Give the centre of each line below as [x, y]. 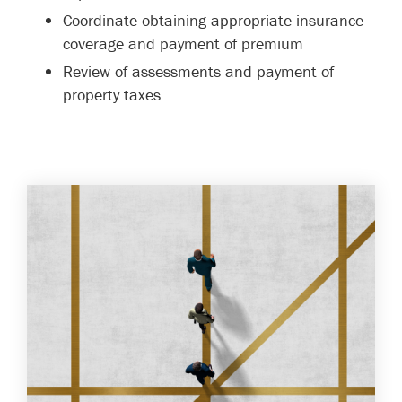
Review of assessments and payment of [198, 71]
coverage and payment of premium [183, 44]
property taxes [112, 95]
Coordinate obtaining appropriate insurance [213, 20]
